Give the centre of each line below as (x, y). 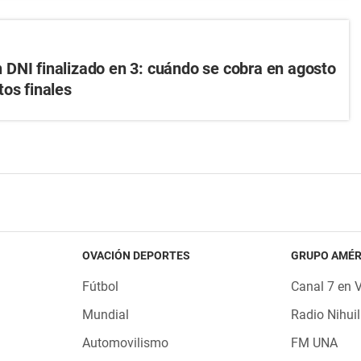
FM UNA (315, 343)
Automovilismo (125, 343)
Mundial (105, 315)
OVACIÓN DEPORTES (136, 255)
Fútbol (100, 286)
